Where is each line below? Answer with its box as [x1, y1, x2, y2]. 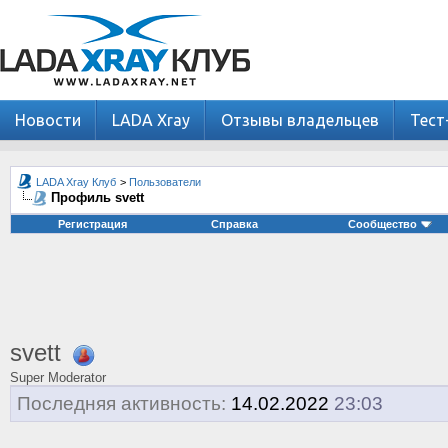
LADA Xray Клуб [36, 176, 116, 188]
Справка [211, 218, 258, 230]
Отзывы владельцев [221, 111, 379, 129]
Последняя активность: [17, 393, 226, 414]
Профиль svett [51, 190, 144, 205]
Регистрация [58, 218, 128, 230]
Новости [15, 111, 81, 129]
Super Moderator [10, 369, 106, 385]
